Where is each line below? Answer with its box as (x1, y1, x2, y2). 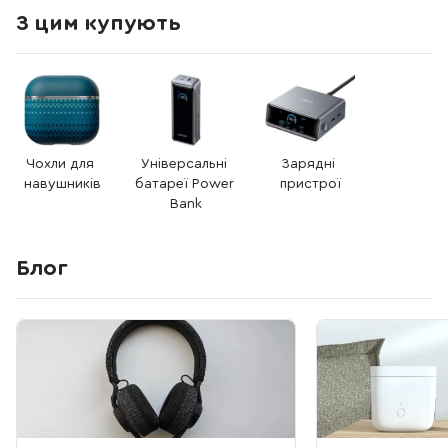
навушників (23, 177, 101, 191)
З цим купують (16, 12, 181, 34)
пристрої (279, 177, 341, 191)
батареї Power (134, 177, 238, 191)
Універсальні (141, 157, 231, 171)
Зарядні (281, 157, 339, 171)
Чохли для (26, 157, 98, 171)
